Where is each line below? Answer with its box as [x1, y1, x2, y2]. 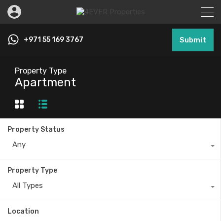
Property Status [7, 125, 65, 134]
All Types [12, 181, 43, 190]
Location [7, 207, 39, 216]
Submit [180, 36, 206, 44]
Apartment [15, 75, 76, 89]
